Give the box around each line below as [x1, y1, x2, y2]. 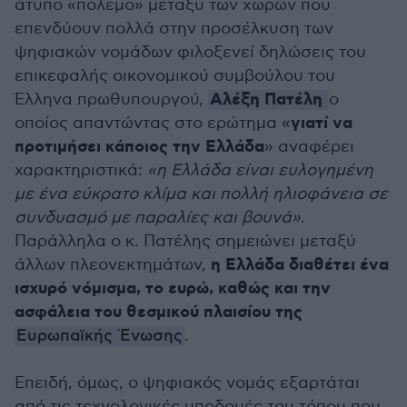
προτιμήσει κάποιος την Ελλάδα [15, 136, 264, 158]
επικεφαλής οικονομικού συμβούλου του [15, 66, 335, 85]
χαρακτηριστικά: [15, 161, 143, 180]
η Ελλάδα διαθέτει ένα [211, 254, 389, 276]
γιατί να [291, 113, 352, 134]
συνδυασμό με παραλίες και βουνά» [15, 208, 301, 227]
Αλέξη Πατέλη [210, 89, 323, 111]
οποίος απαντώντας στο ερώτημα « [15, 114, 291, 133]
